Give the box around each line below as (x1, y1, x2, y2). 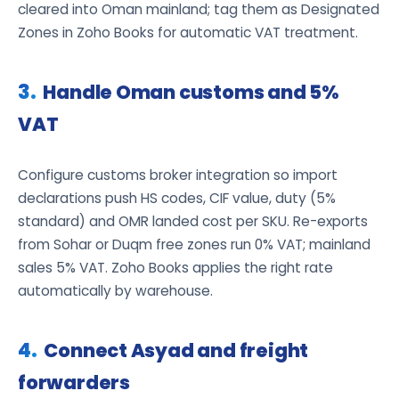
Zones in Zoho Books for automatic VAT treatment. (18, 22, 358, 42)
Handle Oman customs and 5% (43, 78, 339, 105)
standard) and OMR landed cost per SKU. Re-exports (18, 211, 368, 231)
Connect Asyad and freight (44, 337, 309, 363)
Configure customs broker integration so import (18, 165, 338, 184)
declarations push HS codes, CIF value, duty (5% (18, 188, 336, 208)
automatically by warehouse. (18, 281, 213, 300)
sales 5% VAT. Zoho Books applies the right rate (18, 257, 333, 277)
